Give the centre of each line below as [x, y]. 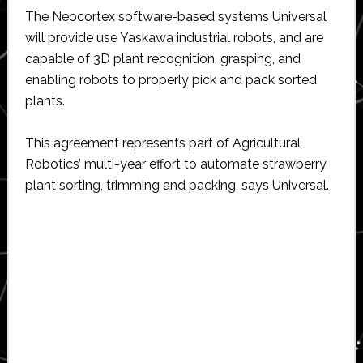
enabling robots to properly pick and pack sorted [171, 79]
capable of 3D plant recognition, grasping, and [162, 58]
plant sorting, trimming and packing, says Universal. [177, 185]
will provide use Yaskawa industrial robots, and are [174, 37]
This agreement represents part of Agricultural [162, 143]
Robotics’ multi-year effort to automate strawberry [175, 164]
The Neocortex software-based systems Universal [175, 16]
